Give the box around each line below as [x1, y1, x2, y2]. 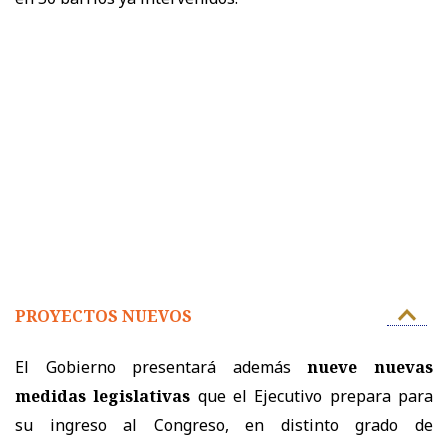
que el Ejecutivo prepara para [190, 385, 434, 408]
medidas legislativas [15, 385, 191, 408]
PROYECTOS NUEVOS [15, 304, 192, 327]
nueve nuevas [307, 356, 434, 379]
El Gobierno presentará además [15, 356, 308, 379]
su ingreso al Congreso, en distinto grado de [15, 414, 433, 437]
